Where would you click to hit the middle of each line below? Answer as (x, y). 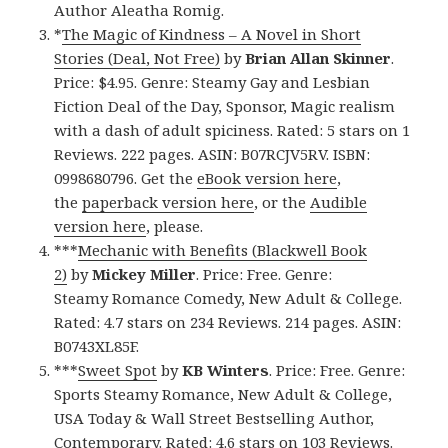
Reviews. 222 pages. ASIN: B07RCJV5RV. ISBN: (212, 153)
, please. (175, 225)
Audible (339, 201)
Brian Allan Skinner (318, 57)
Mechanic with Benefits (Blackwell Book (223, 249)
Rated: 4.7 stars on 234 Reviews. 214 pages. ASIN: (228, 321)
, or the (282, 201)
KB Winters (226, 369)
